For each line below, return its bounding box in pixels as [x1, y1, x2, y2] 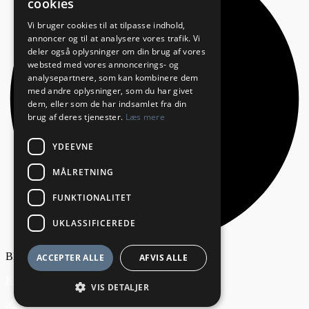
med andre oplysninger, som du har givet [28, 85, 193, 97]
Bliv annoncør [6, 250, 68, 263]
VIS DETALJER [91, 281, 150, 293]
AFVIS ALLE [139, 252, 188, 263]
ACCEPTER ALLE [36, 252, 105, 263]
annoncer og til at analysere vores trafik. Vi [28, 32, 201, 44]
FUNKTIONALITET [52, 191, 132, 203]
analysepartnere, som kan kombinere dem [28, 72, 199, 83]
